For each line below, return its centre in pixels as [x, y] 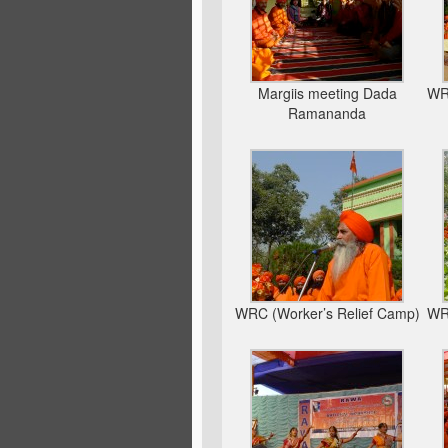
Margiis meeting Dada [327, 93]
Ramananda [327, 113]
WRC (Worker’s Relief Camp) [327, 313]
